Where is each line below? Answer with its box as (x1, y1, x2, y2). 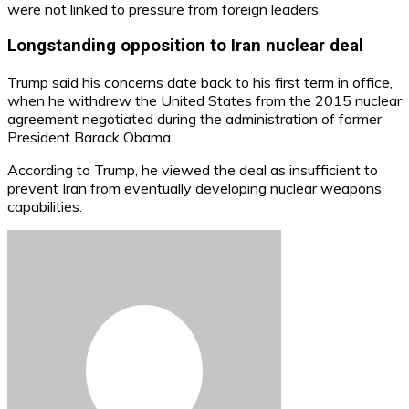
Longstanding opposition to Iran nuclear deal (7, 35, 363, 56)
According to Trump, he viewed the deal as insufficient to (7, 160, 378, 179)
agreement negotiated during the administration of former (7, 109, 382, 128)
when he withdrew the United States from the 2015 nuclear (7, 90, 402, 110)
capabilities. (7, 196, 82, 215)
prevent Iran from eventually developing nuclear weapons (7, 178, 382, 197)
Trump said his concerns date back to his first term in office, (7, 72, 393, 91)
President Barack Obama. (7, 127, 173, 146)
